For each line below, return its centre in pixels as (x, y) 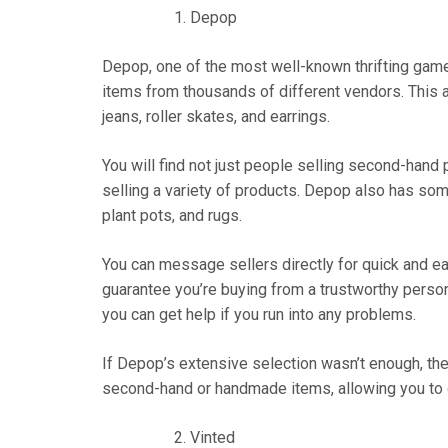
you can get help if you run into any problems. (259, 314)
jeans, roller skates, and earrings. (216, 116)
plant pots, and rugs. (172, 215)
